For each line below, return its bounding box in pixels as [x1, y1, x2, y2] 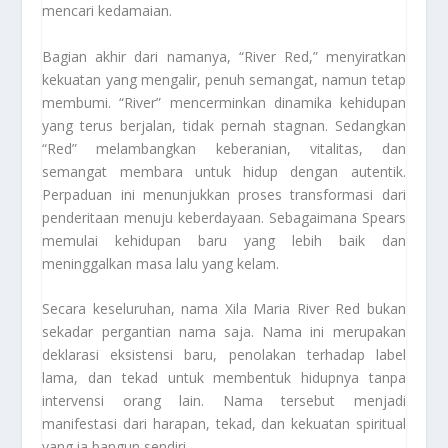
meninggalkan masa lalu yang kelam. [42, 253, 280, 273]
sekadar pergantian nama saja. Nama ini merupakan [42, 322, 406, 342]
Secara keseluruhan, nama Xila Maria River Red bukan [42, 299, 406, 319]
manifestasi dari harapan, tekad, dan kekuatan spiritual [42, 414, 406, 434]
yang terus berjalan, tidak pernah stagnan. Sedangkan [42, 115, 406, 135]
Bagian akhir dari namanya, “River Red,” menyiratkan [42, 46, 406, 66]
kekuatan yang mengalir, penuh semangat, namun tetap [42, 69, 406, 89]
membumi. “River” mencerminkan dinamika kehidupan [42, 92, 406, 112]
